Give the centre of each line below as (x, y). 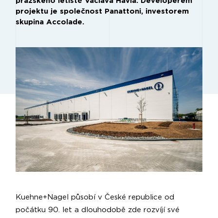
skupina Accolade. (50, 22)
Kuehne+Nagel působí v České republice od (95, 198)
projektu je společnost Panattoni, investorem (102, 11)
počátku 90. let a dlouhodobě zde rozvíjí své (98, 210)
